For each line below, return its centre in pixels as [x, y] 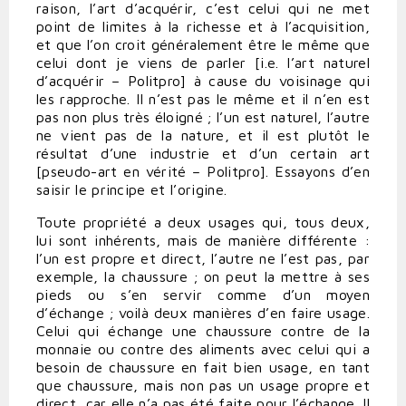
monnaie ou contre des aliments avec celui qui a [203, 349]
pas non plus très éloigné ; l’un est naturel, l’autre [203, 117]
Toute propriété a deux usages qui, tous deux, [203, 222]
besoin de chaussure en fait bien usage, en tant [203, 367]
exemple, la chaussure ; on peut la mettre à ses [203, 277]
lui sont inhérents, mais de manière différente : [203, 241]
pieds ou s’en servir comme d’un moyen [203, 295]
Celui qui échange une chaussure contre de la [203, 331]
